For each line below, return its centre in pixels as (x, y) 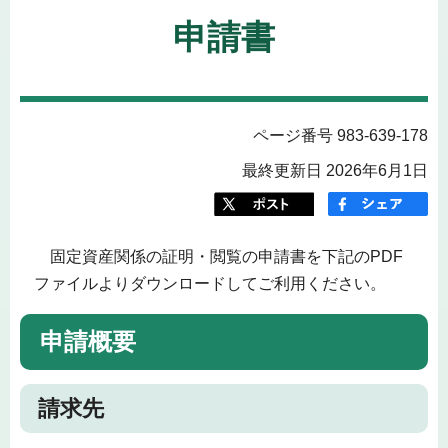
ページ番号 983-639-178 (340, 135)
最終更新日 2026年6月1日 (335, 170)
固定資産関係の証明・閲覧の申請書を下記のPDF (218, 256)
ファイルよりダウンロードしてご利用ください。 (209, 283)
